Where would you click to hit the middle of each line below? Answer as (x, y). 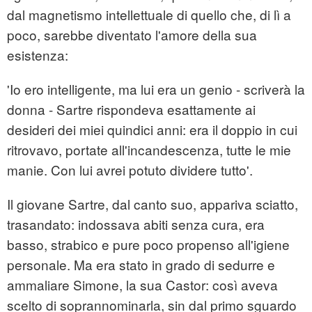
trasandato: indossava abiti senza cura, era (136, 224)
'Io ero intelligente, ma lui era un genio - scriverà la (156, 89)
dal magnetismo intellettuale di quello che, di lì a (149, 15)
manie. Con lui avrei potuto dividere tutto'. (130, 170)
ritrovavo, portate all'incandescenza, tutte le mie (149, 150)
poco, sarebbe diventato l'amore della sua (132, 35)
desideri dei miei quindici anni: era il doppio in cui (152, 130)
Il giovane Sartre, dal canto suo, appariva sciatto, (153, 204)
